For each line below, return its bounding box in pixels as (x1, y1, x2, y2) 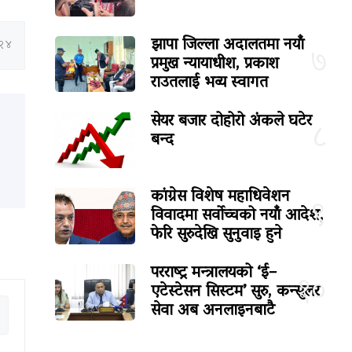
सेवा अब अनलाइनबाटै (151, 296, 276, 327)
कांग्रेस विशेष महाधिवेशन (151, 182, 291, 213)
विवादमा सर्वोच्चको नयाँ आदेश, (151, 201, 324, 232)
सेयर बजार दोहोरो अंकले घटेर (151, 107, 313, 137)
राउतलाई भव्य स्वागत (151, 68, 269, 99)
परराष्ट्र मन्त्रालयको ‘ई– (151, 258, 277, 289)
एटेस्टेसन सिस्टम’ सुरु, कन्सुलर (151, 277, 321, 308)
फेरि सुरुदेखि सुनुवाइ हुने (151, 220, 283, 251)
